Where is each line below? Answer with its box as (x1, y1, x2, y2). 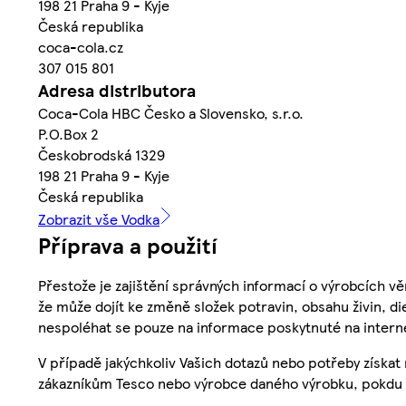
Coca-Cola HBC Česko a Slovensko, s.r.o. (38, 101, 304, 123)
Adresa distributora (38, 77, 196, 102)
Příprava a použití (38, 228, 217, 260)
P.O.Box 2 (38, 122, 99, 144)
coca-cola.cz (38, 35, 123, 57)
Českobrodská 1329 (38, 143, 165, 165)
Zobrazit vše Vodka (38, 208, 159, 229)
